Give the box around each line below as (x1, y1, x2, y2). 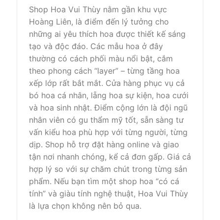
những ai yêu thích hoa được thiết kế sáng (29, 28, 186, 39)
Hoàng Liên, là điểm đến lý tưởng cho (29, 16, 169, 27)
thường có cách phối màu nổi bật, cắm (29, 53, 173, 63)
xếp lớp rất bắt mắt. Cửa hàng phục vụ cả (29, 78, 185, 88)
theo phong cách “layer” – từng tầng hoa (29, 65, 180, 76)
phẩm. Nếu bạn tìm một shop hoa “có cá (29, 176, 179, 186)
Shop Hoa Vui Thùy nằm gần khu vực (29, 4, 167, 14)
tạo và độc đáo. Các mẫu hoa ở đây (29, 41, 163, 51)
